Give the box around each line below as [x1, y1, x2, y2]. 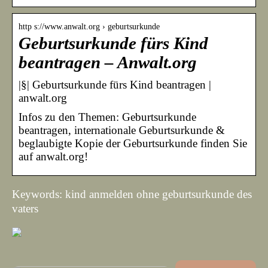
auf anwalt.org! [19, 150, 88, 163]
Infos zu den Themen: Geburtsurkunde [19, 110, 196, 123]
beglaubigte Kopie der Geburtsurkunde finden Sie [19, 136, 247, 150]
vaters [12, 202, 38, 215]
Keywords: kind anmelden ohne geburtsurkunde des [12, 187, 252, 200]
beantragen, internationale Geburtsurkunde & [19, 123, 225, 136]
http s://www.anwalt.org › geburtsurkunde [19, 22, 160, 31]
